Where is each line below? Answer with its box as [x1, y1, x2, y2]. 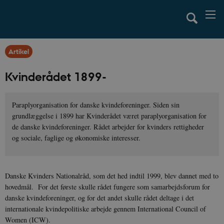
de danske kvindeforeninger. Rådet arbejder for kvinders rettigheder [12, 122, 204, 132]
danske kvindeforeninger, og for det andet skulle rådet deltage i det [5, 192, 194, 202]
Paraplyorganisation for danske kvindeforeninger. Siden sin [12, 100, 180, 110]
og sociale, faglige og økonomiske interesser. [12, 133, 141, 143]
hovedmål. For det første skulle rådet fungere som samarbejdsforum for [5, 181, 210, 191]
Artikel [8, 46, 29, 56]
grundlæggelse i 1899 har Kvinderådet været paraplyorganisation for [12, 111, 207, 121]
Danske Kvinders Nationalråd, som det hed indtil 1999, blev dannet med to [5, 170, 218, 180]
